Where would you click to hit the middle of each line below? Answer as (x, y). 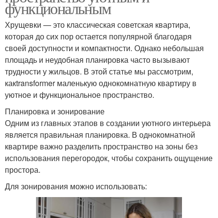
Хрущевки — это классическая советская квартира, (98, 24)
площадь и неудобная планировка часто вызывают (97, 59)
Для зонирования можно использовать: (76, 186)
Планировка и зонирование (55, 111)
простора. (23, 169)
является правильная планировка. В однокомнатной (100, 134)
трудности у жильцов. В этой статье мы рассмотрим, (99, 71)
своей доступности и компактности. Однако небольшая (104, 48)
